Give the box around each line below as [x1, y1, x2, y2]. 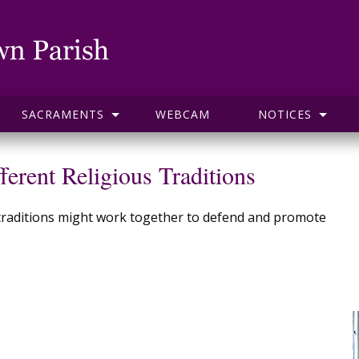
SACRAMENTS [21, 107, 104, 122]
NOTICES [257, 107, 312, 122]
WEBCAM [155, 107, 210, 122]
